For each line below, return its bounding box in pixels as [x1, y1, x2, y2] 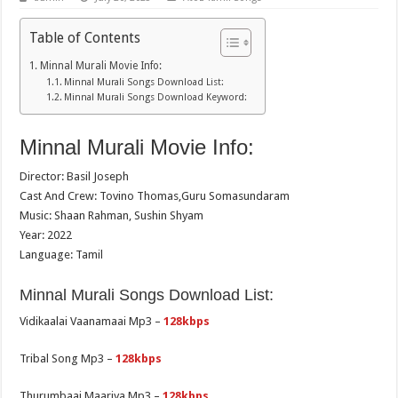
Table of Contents [29, 28, 141, 46]
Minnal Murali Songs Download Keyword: [63, 92, 247, 104]
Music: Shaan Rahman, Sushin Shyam [20, 209, 204, 223]
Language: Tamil [20, 248, 104, 262]
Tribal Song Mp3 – [20, 352, 116, 366]
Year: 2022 [20, 228, 73, 243]
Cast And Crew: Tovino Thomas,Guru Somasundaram [20, 189, 291, 203]
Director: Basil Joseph [20, 170, 130, 184]
